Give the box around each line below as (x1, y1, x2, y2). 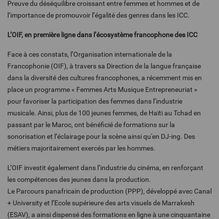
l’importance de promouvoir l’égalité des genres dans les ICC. (7, 11, 190, 19)
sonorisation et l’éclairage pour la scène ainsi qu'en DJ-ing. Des (7, 132, 195, 140)
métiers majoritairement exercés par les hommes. (7, 144, 157, 152)
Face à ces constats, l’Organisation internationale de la (7, 50, 172, 58)
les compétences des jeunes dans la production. (7, 175, 151, 183)
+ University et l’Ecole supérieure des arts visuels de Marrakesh (7, 199, 195, 207)
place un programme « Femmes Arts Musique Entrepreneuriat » (7, 86, 197, 93)
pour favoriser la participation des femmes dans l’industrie (7, 97, 182, 105)
